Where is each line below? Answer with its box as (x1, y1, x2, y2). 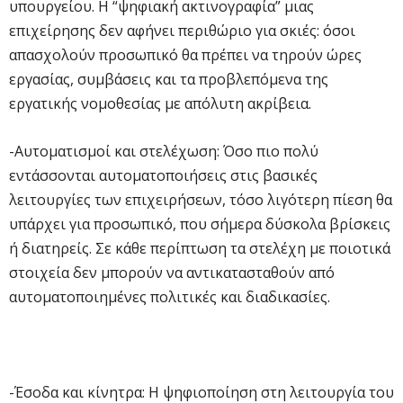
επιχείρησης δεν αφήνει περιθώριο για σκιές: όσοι (9, 20, 355, 40)
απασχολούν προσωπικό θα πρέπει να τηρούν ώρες (9, 44, 362, 65)
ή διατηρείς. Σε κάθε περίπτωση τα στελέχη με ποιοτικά (9, 237, 390, 258)
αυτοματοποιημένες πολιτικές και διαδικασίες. (9, 286, 330, 307)
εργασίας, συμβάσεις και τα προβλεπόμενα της (9, 68, 328, 89)
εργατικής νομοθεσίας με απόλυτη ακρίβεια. (9, 93, 311, 113)
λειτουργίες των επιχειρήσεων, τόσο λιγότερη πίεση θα (9, 189, 392, 210)
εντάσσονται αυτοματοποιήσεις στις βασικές (9, 165, 318, 185)
